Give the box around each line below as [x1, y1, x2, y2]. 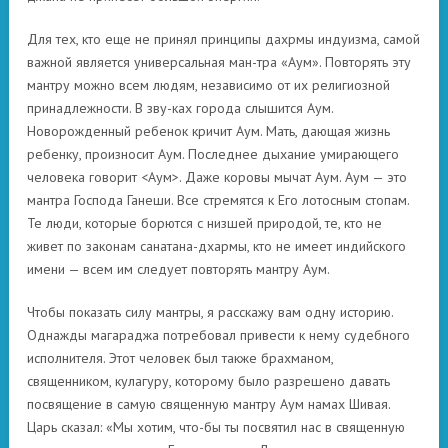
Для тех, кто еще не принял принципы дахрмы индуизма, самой [27, 30, 420, 48]
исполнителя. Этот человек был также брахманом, [27, 349, 333, 367]
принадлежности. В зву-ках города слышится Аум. [27, 99, 333, 117]
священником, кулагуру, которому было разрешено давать [27, 372, 390, 390]
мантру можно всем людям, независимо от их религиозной [27, 76, 390, 94]
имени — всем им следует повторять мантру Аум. [27, 260, 330, 278]
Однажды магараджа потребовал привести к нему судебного [27, 326, 410, 344]
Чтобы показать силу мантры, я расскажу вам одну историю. [27, 303, 393, 321]
